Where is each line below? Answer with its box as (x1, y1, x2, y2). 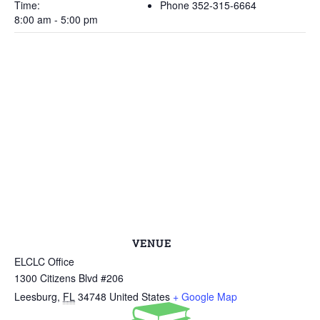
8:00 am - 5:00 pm (14, 12, 98, 26)
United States (109, 289, 170, 304)
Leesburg (14, 289, 57, 304)
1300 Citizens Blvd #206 (14, 271, 124, 285)
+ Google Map (173, 289, 237, 304)
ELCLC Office (14, 254, 74, 269)
